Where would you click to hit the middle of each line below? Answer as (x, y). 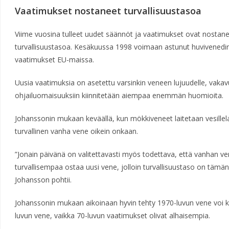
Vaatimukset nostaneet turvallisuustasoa (108, 11)
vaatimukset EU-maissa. (55, 60)
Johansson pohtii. (44, 180)
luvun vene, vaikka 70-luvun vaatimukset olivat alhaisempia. (113, 215)
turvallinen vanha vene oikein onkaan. (77, 131)
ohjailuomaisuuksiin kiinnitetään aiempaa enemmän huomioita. (119, 95)
